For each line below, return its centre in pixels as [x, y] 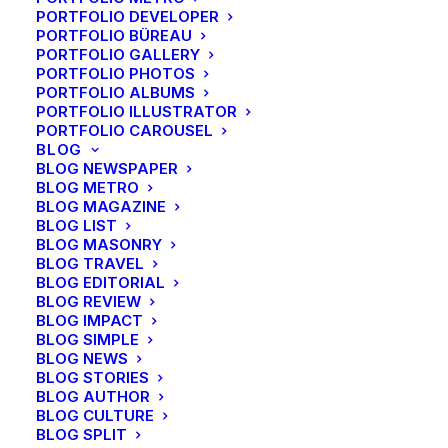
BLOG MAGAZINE [101, 206]
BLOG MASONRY [99, 244]
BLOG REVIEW [88, 301]
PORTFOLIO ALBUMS [115, 92]
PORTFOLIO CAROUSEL [124, 130]
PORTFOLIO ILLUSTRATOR [136, 111]
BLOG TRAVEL [90, 263]
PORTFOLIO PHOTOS [115, 73]
